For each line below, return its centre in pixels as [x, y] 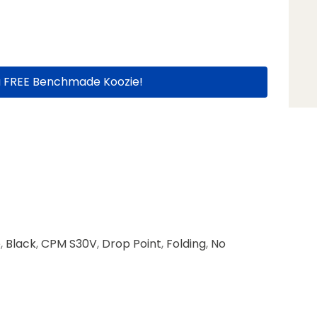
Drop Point [131, 244]
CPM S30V [69, 244]
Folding [186, 244]
